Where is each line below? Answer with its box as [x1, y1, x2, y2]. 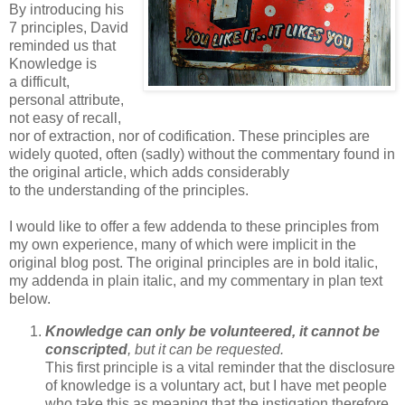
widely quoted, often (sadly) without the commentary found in [9, 146, 395, 163]
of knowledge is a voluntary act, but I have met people [45, 377, 387, 393]
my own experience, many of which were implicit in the [9, 237, 356, 253]
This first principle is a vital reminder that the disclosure [45, 359, 395, 375]
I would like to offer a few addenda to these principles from [9, 219, 379, 235]
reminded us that [9, 38, 116, 54]
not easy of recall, [9, 110, 121, 127]
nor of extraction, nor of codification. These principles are [9, 128, 370, 145]
